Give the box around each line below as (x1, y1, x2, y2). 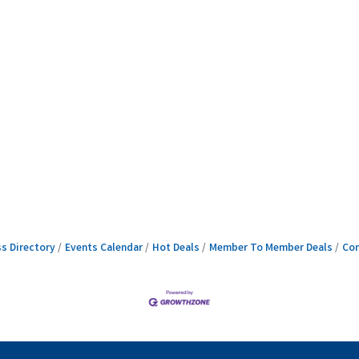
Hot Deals (151, 240, 200, 256)
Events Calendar (64, 240, 143, 256)
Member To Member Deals (208, 240, 333, 256)
